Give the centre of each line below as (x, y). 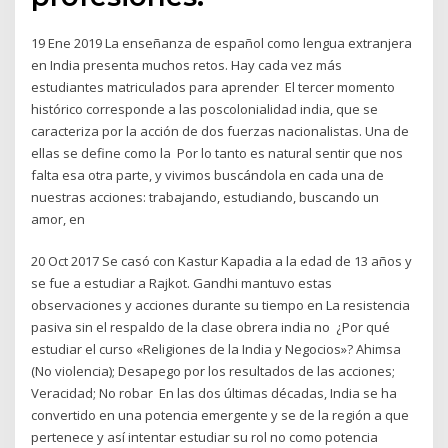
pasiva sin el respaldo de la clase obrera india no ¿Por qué (211, 327)
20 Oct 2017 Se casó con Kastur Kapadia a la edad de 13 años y (222, 261)
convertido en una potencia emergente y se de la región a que (220, 415)
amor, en (60, 218)
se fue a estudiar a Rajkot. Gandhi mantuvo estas (182, 283)
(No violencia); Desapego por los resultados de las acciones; (213, 371)
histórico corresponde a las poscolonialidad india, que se (205, 108)
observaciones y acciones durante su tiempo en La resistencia (221, 305)
